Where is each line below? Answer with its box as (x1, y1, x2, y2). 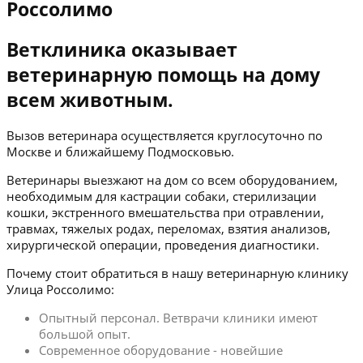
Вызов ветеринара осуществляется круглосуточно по (6, 127, 322, 144)
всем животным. (6, 87, 173, 113)
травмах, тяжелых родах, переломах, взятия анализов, (6, 220, 331, 237)
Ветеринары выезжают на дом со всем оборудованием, (6, 172, 338, 189)
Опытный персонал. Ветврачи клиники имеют (39, 310, 318, 327)
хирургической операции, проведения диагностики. (6, 237, 319, 254)
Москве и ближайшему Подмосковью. (6, 143, 234, 160)
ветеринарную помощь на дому (6, 62, 320, 88)
